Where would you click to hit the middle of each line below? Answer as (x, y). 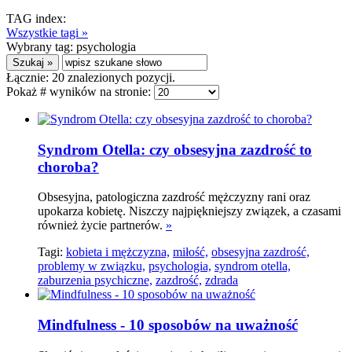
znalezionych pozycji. (120, 77)
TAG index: (36, 18)
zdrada (222, 280)
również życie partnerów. (102, 225)
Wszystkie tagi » (47, 33)
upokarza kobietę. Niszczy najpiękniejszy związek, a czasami (189, 211)
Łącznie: (29, 77)
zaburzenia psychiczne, (95, 280)
